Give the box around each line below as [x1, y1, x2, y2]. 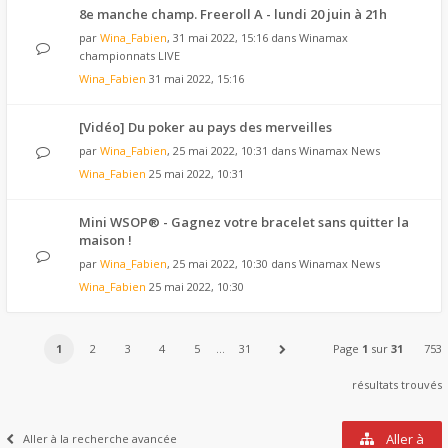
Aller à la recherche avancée [23, 431, 177, 446]
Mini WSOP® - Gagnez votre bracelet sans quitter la [79, 213, 409, 231]
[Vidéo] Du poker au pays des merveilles [79, 118, 332, 136]
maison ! [79, 231, 132, 249]
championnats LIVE [79, 48, 180, 63]
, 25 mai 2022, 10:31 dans [167, 143, 299, 158]
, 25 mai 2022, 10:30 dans [167, 256, 299, 271]
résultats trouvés [352, 377, 442, 392]
